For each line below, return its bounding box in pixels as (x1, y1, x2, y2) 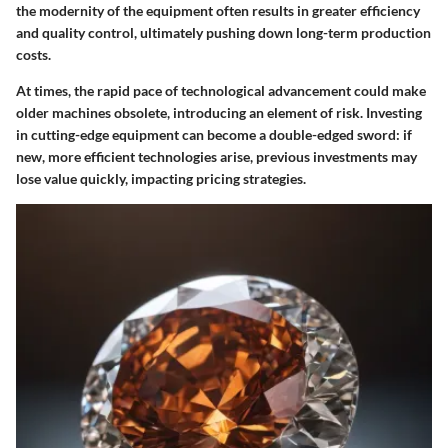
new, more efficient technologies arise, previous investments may (16, 147, 417, 165)
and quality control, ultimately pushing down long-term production (16, 23, 431, 41)
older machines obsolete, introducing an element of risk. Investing (16, 103, 422, 121)
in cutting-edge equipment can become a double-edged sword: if (16, 125, 412, 143)
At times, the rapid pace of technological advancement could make (16, 81, 426, 99)
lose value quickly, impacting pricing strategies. (16, 169, 306, 187)
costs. (16, 45, 51, 63)
